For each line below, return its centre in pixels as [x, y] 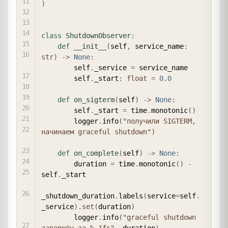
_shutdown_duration [78, 196]
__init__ [90, 46]
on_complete [96, 153]
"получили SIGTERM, [159, 121]
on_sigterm [94, 99]
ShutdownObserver [98, 35]
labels [131, 196]
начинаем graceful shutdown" [96, 132]
